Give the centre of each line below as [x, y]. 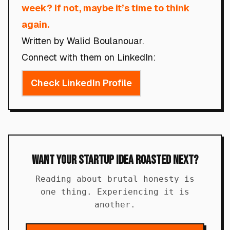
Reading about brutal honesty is [115, 179]
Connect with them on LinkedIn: [89, 57]
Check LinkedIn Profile [81, 83]
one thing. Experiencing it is [115, 192]
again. [35, 24]
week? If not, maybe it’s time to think [106, 8]
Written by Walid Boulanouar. [83, 41]
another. [115, 205]
